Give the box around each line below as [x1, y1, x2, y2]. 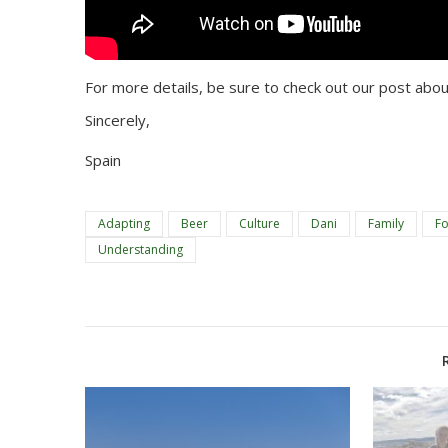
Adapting [98, 215, 150, 232]
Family [368, 215, 404, 232]
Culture [239, 215, 280, 232]
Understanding [98, 241, 183, 258]
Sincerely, [85, 110, 150, 130]
